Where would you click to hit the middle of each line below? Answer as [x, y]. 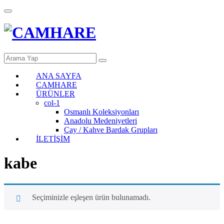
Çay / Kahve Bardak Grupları [111, 129]
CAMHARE [56, 84]
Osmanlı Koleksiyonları [101, 111]
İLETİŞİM [53, 138]
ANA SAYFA [59, 75]
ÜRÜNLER [55, 93]
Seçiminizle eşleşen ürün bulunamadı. [91, 197]
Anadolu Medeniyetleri [100, 120]
